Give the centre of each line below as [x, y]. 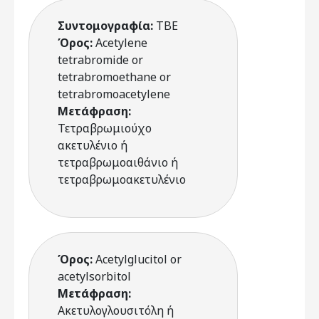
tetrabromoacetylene [114, 94]
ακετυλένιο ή [93, 145]
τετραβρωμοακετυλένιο [122, 179]
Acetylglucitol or [138, 259]
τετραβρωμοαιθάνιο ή [118, 162]
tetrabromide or [100, 60]
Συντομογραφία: [107, 26]
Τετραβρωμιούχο [105, 128]
